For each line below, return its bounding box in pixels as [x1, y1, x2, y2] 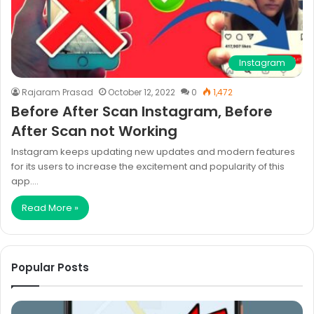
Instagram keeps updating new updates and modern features [11, 145, 295, 158]
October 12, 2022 [108, 86, 175, 98]
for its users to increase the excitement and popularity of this [11, 160, 285, 173]
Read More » [22, 201, 78, 214]
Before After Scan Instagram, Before [11, 102, 273, 121]
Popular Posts [11, 260, 89, 275]
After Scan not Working [11, 121, 177, 141]
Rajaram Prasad [22, 86, 93, 98]
